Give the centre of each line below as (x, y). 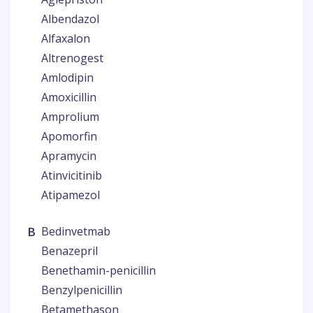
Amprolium (70, 117)
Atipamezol (71, 195)
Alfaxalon (66, 38)
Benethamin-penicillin (99, 270)
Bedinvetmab (76, 231)
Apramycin (69, 156)
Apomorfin (69, 136)
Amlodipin (67, 78)
